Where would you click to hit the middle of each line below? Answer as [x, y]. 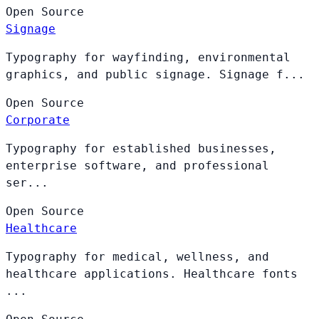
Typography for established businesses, [141, 148]
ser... [27, 182]
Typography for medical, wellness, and [137, 256]
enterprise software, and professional [137, 165]
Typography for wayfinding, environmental [148, 57]
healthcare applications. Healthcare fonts [152, 273]
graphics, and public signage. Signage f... [155, 74]
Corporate [38, 120]
